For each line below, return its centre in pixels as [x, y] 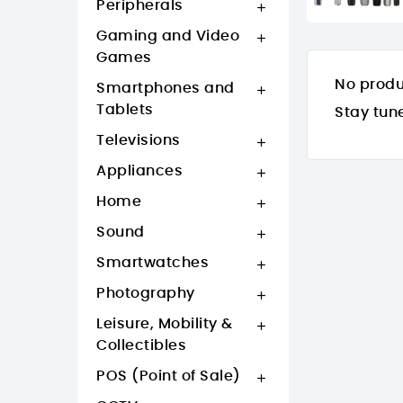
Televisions [139, 140]
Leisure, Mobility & [165, 324]
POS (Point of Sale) [169, 376]
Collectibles [141, 345]
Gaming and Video [168, 36]
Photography [146, 293]
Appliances [139, 171]
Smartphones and [166, 88]
